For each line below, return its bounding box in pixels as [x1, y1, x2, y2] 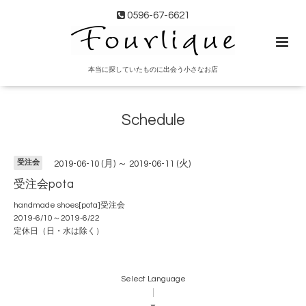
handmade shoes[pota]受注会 [14, 201, 133, 210]
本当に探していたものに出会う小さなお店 [87, 66, 218, 74]
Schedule [121, 113, 185, 129]
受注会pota [14, 178, 74, 190]
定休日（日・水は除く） [14, 227, 104, 236]
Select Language [121, 274, 186, 283]
